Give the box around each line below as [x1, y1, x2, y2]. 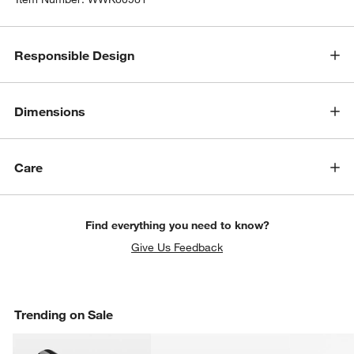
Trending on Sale [14, 306, 114, 322]
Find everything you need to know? [85, 217, 269, 232]
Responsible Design [14, 47, 135, 64]
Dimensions [14, 104, 86, 120]
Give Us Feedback [131, 239, 223, 254]
